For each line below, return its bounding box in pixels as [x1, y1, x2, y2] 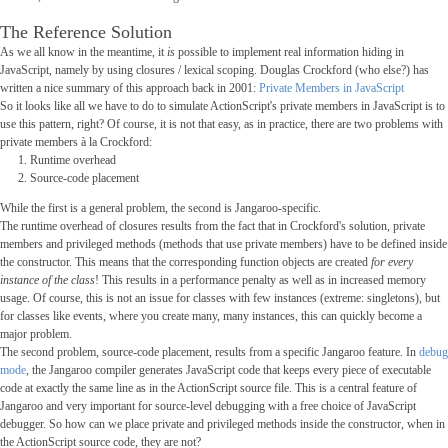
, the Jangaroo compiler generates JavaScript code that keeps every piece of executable [25, 363, 431, 378]
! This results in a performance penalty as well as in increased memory [94, 273, 426, 288]
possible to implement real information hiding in [174, 45, 404, 60]
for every [370, 255, 413, 270]
